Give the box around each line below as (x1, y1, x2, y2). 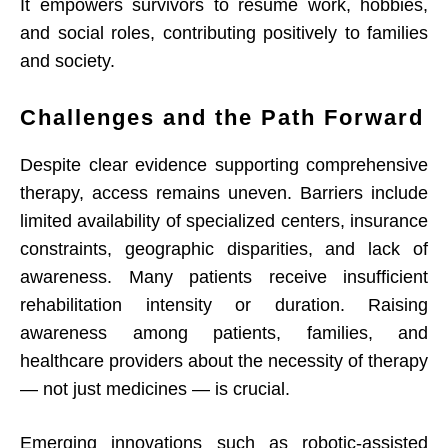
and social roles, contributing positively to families (20, 23, 428, 44)
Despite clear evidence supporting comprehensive (20, 155, 428, 176)
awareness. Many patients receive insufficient (20, 267, 428, 288)
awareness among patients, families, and (20, 323, 428, 344)
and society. (20, 51, 115, 72)
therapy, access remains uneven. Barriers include (20, 183, 428, 204)
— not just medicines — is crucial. (20, 379, 290, 400)
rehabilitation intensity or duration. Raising (20, 295, 428, 316)
